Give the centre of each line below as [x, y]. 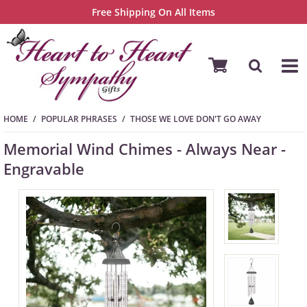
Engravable [44, 169]
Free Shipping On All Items [153, 12]
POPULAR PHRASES [79, 119]
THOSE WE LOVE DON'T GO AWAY [196, 119]
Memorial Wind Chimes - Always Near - [145, 149]
